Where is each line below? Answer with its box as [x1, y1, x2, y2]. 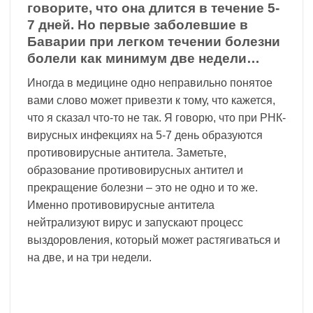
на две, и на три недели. [27, 251, 152, 263]
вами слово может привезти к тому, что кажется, [27, 94, 275, 106]
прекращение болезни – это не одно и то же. [27, 181, 258, 194]
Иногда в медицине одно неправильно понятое [27, 76, 272, 89]
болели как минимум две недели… [27, 51, 260, 66]
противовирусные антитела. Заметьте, [27, 146, 226, 159]
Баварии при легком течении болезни [27, 34, 280, 49]
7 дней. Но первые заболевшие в [27, 17, 248, 32]
